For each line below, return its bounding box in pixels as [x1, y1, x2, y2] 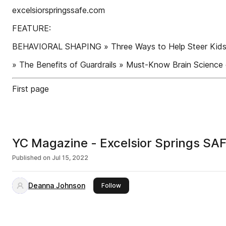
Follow [101, 182, 121, 189]
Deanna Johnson [28, 181, 85, 190]
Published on [12, 154, 50, 161]
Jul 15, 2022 [52, 154, 88, 161]
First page [12, 84, 49, 94]
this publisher [121, 181, 161, 189]
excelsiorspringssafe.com [12, 5, 105, 15]
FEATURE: [12, 23, 51, 33]
